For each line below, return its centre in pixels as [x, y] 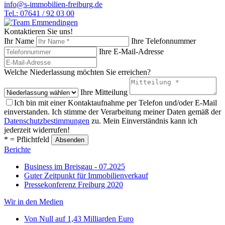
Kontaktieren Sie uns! [38, 32]
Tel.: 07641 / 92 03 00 [39, 14]
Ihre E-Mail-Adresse [131, 52]
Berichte [17, 150]
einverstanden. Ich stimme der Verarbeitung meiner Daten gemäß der [113, 112]
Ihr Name [19, 41]
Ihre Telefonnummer [163, 41]
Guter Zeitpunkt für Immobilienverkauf [86, 176]
